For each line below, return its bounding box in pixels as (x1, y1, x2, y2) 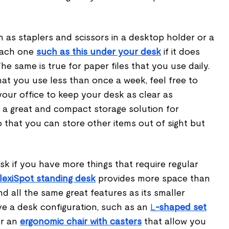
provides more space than (96, 173, 210, 184)
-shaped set (155, 202, 207, 212)
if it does (161, 47, 200, 57)
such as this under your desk (36, 47, 161, 57)
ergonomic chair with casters (20, 216, 142, 226)
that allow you (142, 216, 206, 226)
